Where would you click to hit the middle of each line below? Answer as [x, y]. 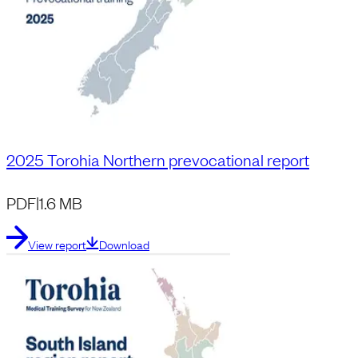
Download [124, 245]
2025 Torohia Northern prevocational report [158, 159]
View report [57, 245]
